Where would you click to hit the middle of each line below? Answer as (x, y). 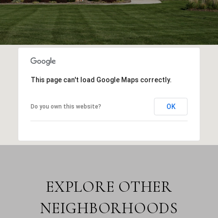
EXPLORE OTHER (109, 186)
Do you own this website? (66, 106)
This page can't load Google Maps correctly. (101, 80)
